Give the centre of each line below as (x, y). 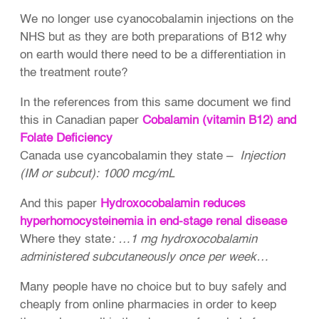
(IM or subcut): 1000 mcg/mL (98, 174)
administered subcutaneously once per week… (145, 258)
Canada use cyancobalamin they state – (130, 157)
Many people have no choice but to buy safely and (153, 288)
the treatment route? (74, 73)
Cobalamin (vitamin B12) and (220, 121)
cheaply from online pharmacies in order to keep (148, 305)
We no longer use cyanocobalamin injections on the (157, 20)
